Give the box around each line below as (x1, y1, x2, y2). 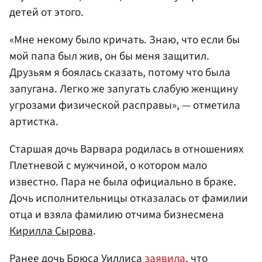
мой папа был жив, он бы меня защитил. (9, 47, 209, 64)
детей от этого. (9, 4, 84, 20)
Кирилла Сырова (9, 222, 93, 239)
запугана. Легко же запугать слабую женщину (9, 80, 238, 97)
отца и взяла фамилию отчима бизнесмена (9, 206, 224, 223)
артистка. (9, 113, 58, 130)
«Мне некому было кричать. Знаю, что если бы (9, 31, 240, 48)
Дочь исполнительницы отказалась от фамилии (9, 189, 248, 206)
